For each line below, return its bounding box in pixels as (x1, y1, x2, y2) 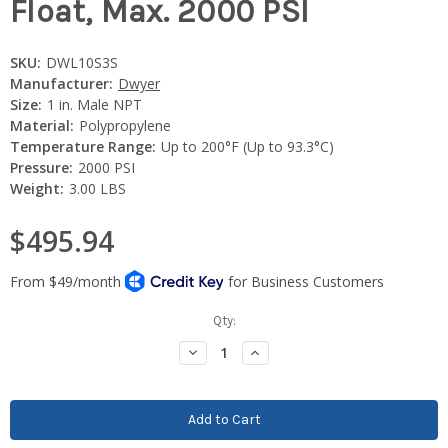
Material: (10, 115, 74, 135)
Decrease (184, 342, 246, 360)
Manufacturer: (10, 73, 113, 93)
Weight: (10, 178, 64, 198)
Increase (247, 342, 305, 360)
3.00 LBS (68, 178, 126, 198)
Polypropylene (78, 115, 171, 135)
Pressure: (10, 157, 73, 177)
